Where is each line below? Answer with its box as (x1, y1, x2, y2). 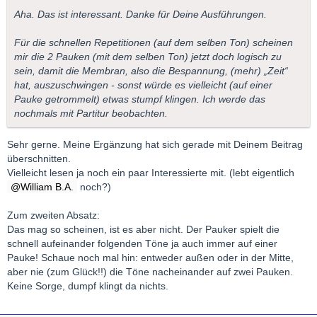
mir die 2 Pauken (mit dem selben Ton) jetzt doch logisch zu (14, 51, 282, 63)
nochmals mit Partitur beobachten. (14, 108, 168, 120)
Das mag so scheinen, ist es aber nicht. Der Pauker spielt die (7, 224, 279, 236)
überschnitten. (7, 153, 71, 165)
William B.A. (21, 181, 74, 193)
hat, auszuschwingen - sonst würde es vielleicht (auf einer (14, 79, 272, 91)
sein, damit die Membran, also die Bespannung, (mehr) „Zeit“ (14, 65, 288, 77)
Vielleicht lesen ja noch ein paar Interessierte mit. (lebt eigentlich (7, 167, 294, 179)
